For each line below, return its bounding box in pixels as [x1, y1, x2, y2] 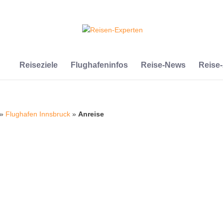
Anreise [78, 110, 105, 118]
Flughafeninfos [70, 61, 128, 69]
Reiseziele [19, 61, 58, 69]
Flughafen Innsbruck [5, 110, 71, 118]
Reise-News [140, 61, 186, 69]
